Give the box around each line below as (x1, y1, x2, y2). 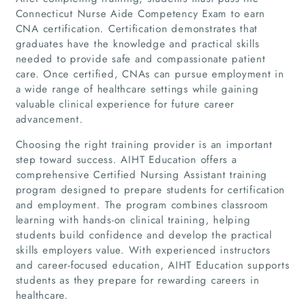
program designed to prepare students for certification (15, 182, 285, 197)
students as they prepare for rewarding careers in (15, 272, 260, 288)
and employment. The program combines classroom (15, 197, 269, 212)
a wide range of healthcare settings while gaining (15, 81, 259, 97)
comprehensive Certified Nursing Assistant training (15, 167, 267, 182)
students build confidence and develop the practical (15, 227, 272, 243)
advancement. (15, 111, 84, 127)
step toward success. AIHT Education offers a (15, 151, 237, 167)
